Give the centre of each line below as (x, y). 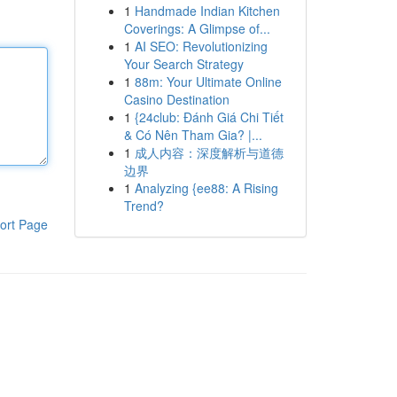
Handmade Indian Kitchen (207, 11)
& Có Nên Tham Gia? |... (193, 135)
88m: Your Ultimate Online (208, 82)
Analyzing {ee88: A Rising (206, 188)
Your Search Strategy (183, 64)
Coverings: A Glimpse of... (197, 28)
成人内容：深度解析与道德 (209, 152)
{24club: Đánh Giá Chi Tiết (209, 117)
